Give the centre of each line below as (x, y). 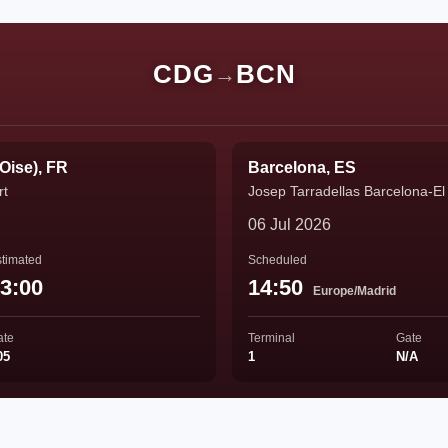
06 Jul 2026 (289, 224)
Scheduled (277, 260)
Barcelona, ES (302, 167)
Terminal (271, 338)
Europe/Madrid (354, 291)
